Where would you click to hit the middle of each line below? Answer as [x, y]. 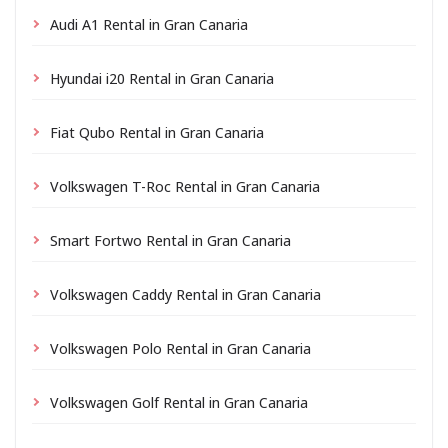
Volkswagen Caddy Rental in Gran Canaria [185, 293]
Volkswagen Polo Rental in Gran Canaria [180, 347]
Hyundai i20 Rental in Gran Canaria [162, 77]
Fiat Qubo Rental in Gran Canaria [157, 131]
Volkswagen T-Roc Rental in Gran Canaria [185, 185]
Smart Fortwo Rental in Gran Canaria [170, 239]
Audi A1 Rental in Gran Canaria [149, 23]
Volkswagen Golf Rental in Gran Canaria [179, 401]
